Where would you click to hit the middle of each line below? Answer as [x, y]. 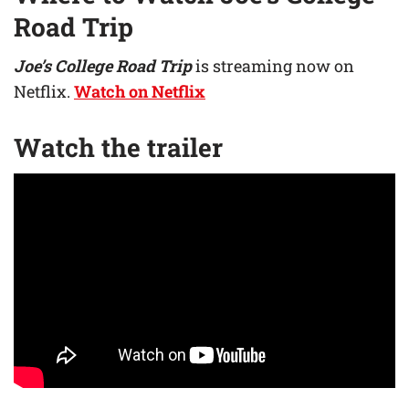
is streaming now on [273, 65]
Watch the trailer [118, 147]
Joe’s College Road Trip [103, 65]
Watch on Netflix [140, 91]
